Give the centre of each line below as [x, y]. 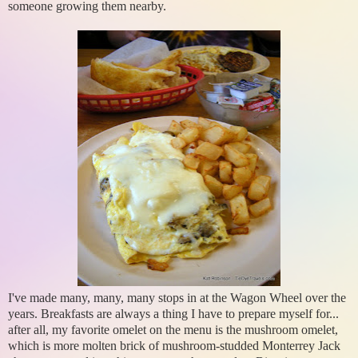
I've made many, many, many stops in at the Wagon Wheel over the [177, 298]
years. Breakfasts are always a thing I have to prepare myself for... [173, 314]
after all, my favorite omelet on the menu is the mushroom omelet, [173, 330]
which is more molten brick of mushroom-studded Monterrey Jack [174, 346]
